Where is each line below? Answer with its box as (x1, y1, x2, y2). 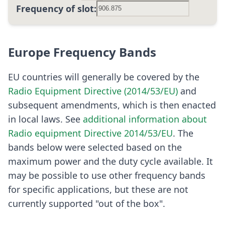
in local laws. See (8, 113, 83, 125)
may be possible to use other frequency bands (8, 169, 205, 181)
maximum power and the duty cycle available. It (8, 155, 213, 167)
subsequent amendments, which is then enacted (8, 98, 216, 111)
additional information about (83, 113, 207, 125)
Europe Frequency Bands (8, 43, 156, 60)
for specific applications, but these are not (8, 183, 188, 195)
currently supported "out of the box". (8, 197, 165, 209)
